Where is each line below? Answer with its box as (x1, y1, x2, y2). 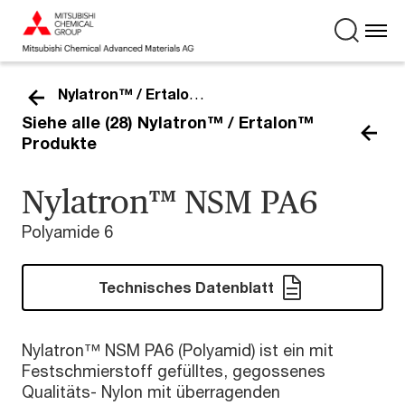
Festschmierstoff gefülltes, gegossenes (22, 361, 325, 381)
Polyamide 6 (22, 221, 113, 241)
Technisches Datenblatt (99, 278, 274, 296)
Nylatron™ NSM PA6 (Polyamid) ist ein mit (22, 340, 334, 360)
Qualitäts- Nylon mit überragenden (22, 381, 280, 401)
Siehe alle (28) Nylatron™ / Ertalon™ (22, 112, 314, 132)
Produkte (22, 133, 97, 153)
